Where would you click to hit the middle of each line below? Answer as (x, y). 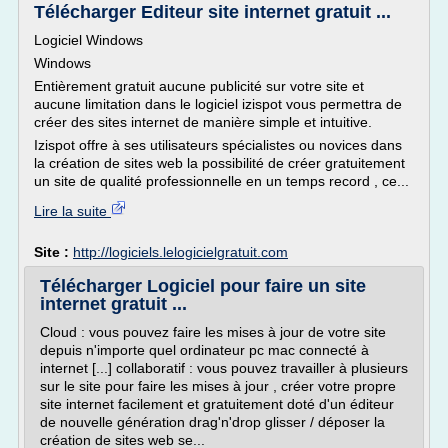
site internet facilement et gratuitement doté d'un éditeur (217, 404)
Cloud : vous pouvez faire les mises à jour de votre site (213, 332)
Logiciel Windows (88, 40)
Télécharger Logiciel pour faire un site (203, 286)
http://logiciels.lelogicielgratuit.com (180, 252)
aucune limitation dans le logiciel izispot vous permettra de (218, 104)
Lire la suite (72, 211)
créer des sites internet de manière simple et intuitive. (203, 122)
